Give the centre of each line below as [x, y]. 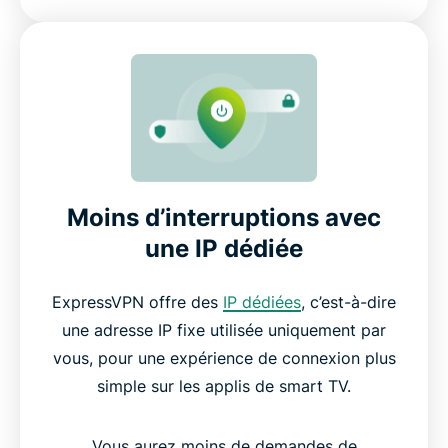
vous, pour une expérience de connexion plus [224, 357]
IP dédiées [262, 301]
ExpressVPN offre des [137, 301]
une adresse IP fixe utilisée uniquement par [224, 329]
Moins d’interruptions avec [224, 217]
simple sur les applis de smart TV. [224, 385]
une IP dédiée [224, 248]
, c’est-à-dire [348, 301]
